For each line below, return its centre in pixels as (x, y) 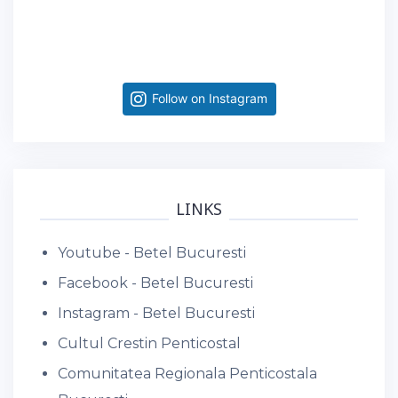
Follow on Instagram (210, 98)
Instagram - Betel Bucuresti (156, 313)
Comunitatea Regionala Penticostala (187, 373)
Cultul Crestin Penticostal (149, 343)
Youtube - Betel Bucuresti (152, 252)
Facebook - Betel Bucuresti (155, 283)
